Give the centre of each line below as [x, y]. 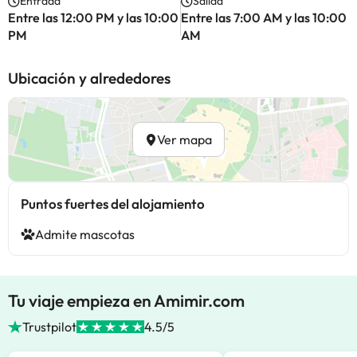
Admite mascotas [85, 234]
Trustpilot [50, 327]
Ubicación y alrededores [89, 78]
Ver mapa [184, 139]
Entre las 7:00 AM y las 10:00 [263, 18]
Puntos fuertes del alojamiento [113, 204]
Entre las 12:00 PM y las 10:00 [93, 18]
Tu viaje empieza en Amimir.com [126, 300]
